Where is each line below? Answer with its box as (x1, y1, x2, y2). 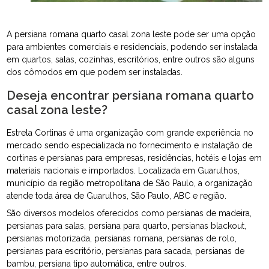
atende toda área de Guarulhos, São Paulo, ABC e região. (7, 190, 227, 201)
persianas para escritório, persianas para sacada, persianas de (7, 246, 245, 256)
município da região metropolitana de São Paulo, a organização (7, 178, 253, 188)
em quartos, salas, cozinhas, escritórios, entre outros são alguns (7, 54, 255, 64)
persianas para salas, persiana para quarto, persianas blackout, (7, 220, 247, 231)
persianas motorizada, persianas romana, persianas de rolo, (7, 233, 237, 243)
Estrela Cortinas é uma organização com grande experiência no (7, 127, 254, 138)
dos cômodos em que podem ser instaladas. (7, 67, 183, 77)
